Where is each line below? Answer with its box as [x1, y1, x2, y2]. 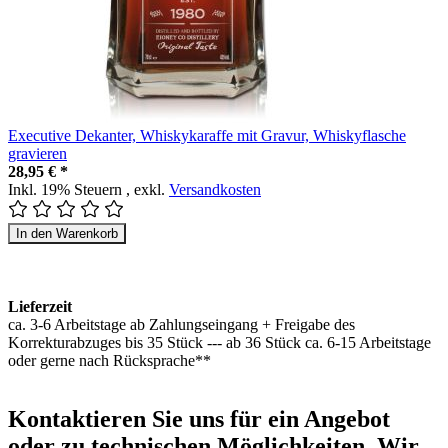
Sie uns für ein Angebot [146, 405, 390, 432]
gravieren [8, 144, 67, 162]
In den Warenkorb [16, 225, 118, 241]
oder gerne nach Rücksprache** [8, 351, 211, 369]
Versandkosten [169, 180, 261, 198]
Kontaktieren [8, 405, 146, 432]
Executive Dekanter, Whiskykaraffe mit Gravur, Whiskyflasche [8, 126, 406, 144]
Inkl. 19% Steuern [8, 180, 126, 198]
